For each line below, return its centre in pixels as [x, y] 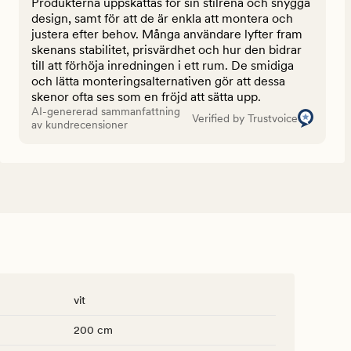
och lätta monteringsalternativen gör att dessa [158, 81]
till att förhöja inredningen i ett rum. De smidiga [163, 66]
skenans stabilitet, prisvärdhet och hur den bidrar [166, 50]
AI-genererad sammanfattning [106, 112]
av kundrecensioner [80, 125]
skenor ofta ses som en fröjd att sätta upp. [146, 97]
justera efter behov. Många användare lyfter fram [167, 34]
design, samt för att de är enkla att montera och [162, 19]
